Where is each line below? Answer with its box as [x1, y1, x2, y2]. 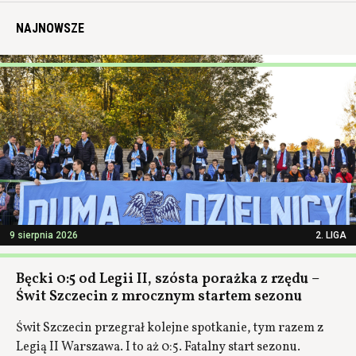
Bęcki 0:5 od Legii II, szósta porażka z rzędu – [16, 269, 319, 289]
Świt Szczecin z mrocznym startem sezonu [16, 287, 302, 307]
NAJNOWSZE [16, 21, 84, 36]
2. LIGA [315, 230, 346, 241]
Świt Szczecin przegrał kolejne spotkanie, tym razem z [16, 319, 323, 337]
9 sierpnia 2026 [10, 230, 78, 241]
